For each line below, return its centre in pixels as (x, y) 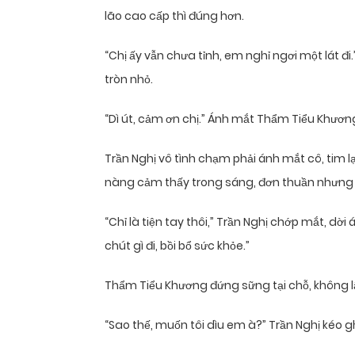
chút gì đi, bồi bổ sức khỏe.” (177, 246)
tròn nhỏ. (129, 80)
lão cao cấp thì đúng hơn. (174, 16)
